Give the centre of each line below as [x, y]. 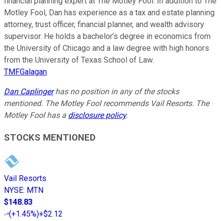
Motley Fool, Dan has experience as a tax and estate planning [109, 12]
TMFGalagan [25, 72]
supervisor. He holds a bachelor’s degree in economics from [107, 36]
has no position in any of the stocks [116, 91]
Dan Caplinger [29, 91]
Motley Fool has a [36, 115]
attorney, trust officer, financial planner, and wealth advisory [104, 24]
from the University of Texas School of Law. [79, 60]
